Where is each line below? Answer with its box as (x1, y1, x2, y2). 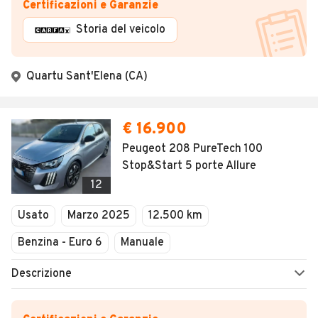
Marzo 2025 (67, 209, 130, 224)
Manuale (121, 236, 164, 251)
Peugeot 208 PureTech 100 (122, 142, 263, 157)
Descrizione (11, 267, 72, 282)
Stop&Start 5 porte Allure (122, 159, 256, 174)
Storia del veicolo (76, 23, 165, 38)
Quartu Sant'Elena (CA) (26, 70, 148, 84)
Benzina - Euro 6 (18, 236, 102, 251)
